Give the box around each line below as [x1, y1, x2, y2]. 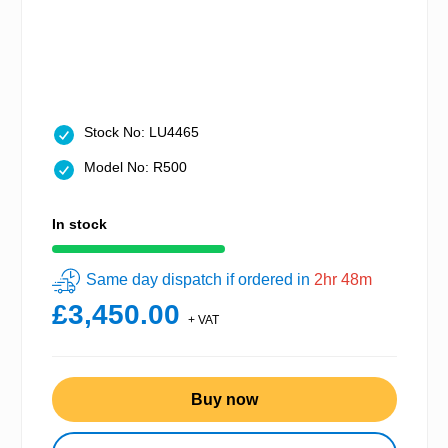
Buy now [191, 390, 258, 408]
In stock [52, 215, 107, 232]
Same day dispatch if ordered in [86, 270, 314, 288]
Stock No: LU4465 [84, 123, 199, 140]
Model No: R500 [84, 158, 187, 175]
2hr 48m [314, 270, 372, 288]
